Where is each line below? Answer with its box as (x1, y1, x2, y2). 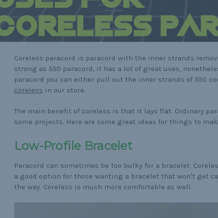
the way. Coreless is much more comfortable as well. (14, 182, 192, 191)
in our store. (42, 85, 86, 94)
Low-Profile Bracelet (14, 138, 132, 153)
